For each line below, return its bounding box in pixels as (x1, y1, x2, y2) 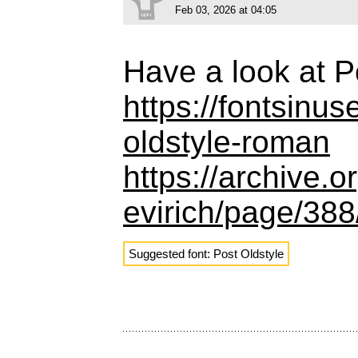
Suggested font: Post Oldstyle (129, 246, 284, 261)
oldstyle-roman (123, 124, 330, 159)
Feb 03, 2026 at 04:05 (175, 3, 276, 16)
